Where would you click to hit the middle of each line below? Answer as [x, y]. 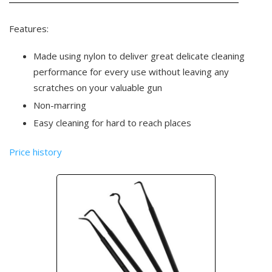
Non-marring [60, 105]
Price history [36, 152]
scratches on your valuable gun [98, 87]
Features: [29, 29]
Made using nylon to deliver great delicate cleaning [139, 56]
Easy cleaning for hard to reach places [112, 123]
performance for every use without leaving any [131, 72]
